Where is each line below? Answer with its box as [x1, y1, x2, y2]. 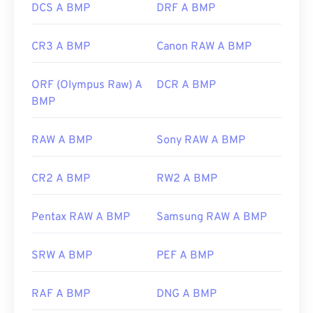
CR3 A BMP [31, 40, 90, 54]
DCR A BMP [156, 78, 216, 93]
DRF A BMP [156, 1, 215, 16]
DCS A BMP [31, 1, 90, 16]
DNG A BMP [156, 287, 217, 302]
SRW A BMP [31, 249, 92, 263]
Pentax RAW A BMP [31, 210, 130, 225]
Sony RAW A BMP [156, 133, 245, 148]
